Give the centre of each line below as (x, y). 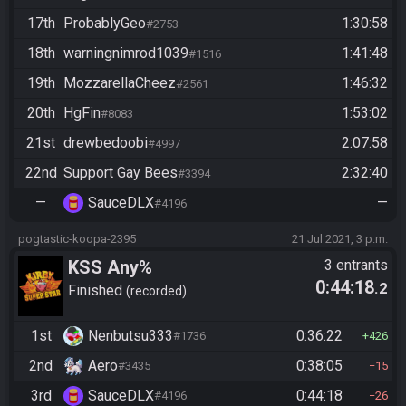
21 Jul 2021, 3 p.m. (340, 239)
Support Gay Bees (121, 173)
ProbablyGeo (105, 24)
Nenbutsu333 (130, 335)
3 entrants (356, 266)
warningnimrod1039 (126, 53)
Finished (97, 290)
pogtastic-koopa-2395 (77, 239)
